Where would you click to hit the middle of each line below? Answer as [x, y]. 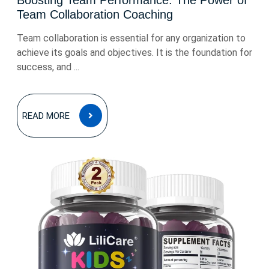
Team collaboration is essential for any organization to [131, 38]
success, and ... [48, 67]
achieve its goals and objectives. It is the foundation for [134, 53]
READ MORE [46, 116]
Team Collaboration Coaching [95, 14]
